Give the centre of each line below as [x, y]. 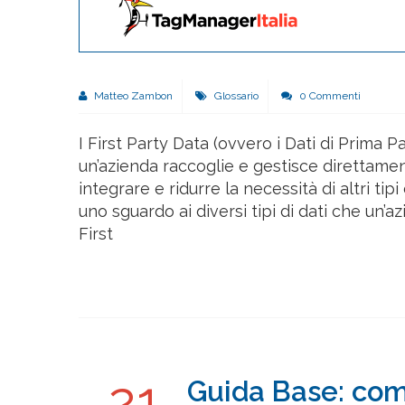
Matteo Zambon [132, 95]
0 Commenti [329, 95]
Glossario [236, 95]
